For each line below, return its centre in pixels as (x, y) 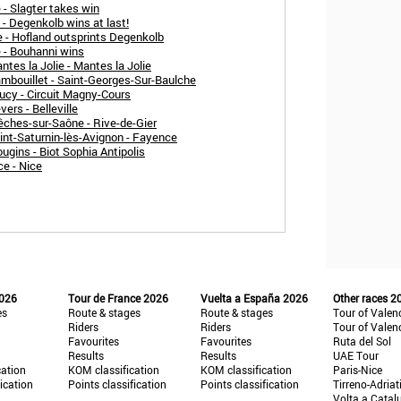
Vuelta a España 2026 (254, 298)
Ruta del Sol (363, 341)
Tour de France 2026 (118, 298)
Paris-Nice (358, 370)
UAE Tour (356, 355)
